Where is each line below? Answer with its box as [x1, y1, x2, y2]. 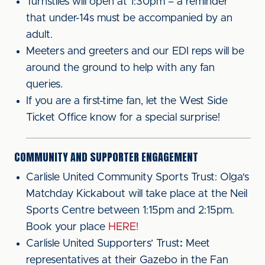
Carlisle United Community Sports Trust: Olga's [26, 172, 249, 183]
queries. [26, 79, 63, 90]
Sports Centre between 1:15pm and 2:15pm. [26, 205, 234, 216]
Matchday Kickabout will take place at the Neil [26, 189, 247, 199]
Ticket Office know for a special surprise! [26, 112, 220, 123]
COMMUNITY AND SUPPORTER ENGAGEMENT [14, 149, 198, 165]
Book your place [26, 222, 108, 232]
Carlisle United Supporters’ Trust [26, 238, 180, 249]
